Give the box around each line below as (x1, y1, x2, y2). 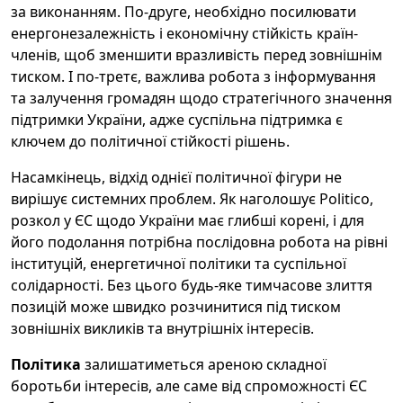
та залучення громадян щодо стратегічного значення (11, 88, 392, 108)
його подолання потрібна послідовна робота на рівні (11, 232, 388, 252)
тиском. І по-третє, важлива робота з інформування (11, 67, 376, 86)
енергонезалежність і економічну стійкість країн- (11, 23, 358, 43)
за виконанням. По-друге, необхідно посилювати (11, 2, 356, 22)
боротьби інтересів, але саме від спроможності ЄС (11, 376, 367, 396)
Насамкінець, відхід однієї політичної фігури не (11, 167, 342, 187)
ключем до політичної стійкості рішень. (11, 131, 290, 151)
